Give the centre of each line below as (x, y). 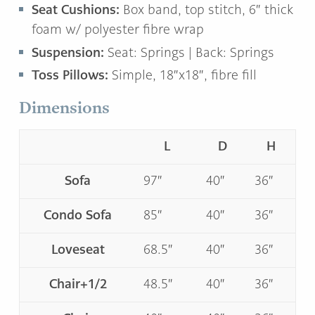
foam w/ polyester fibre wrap (118, 30)
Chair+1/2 (78, 284)
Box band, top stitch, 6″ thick (206, 10)
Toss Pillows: (72, 75)
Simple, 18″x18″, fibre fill (184, 76)
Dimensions (64, 108)
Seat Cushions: (76, 10)
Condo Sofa (78, 215)
